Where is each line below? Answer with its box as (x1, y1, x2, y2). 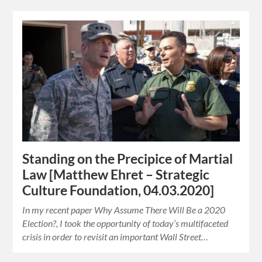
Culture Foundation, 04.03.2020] (22, 182, 215, 199)
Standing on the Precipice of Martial (22, 151, 233, 167)
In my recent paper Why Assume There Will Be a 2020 (22, 204, 226, 216)
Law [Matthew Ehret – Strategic (22, 167, 210, 183)
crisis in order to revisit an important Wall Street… (22, 231, 209, 243)
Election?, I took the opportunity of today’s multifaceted (22, 218, 229, 229)
